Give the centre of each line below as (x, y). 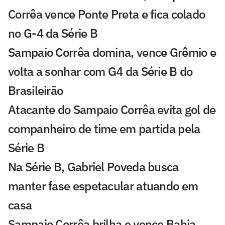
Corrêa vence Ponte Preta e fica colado (107, 14)
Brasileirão (36, 91)
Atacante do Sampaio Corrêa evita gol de (112, 110)
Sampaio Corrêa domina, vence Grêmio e (112, 52)
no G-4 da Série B (53, 33)
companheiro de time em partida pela (104, 129)
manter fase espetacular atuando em (103, 186)
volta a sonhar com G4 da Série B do (100, 72)
